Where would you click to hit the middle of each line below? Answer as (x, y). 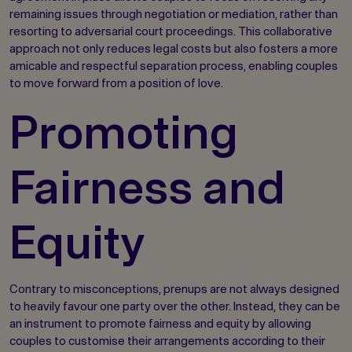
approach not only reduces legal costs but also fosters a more (174, 49)
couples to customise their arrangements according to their (167, 341)
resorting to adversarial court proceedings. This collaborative (171, 31)
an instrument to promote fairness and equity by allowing (160, 324)
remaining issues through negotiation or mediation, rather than (174, 14)
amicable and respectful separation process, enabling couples (174, 66)
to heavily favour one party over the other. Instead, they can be (175, 306)
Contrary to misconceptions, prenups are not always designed (174, 289)
